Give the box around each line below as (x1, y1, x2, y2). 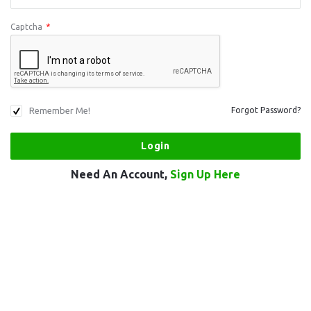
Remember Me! (29, 106, 90, 115)
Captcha (10, 22, 42, 31)
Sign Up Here (170, 168, 240, 180)
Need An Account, (71, 168, 170, 180)
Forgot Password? (231, 106, 301, 115)
